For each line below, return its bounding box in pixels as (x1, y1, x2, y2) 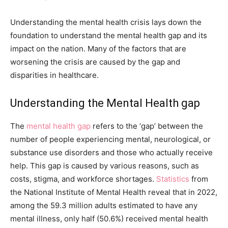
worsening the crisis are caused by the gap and (10, 56, 180, 67)
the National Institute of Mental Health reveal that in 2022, (10, 187, 217, 197)
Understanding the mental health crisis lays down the (10, 17, 202, 27)
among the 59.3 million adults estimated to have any (10, 200, 197, 210)
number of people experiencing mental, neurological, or (10, 134, 211, 144)
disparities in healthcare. (10, 70, 99, 80)
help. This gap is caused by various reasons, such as (10, 160, 199, 170)
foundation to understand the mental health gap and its (10, 30, 207, 40)
